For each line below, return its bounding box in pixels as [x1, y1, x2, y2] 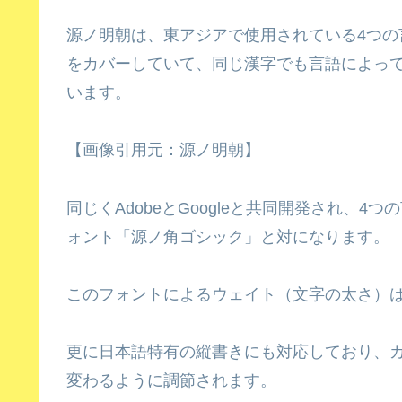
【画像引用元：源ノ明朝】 [66, 141, 260, 160]
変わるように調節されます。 [66, 371, 276, 390]
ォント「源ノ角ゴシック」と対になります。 [66, 227, 389, 246]
